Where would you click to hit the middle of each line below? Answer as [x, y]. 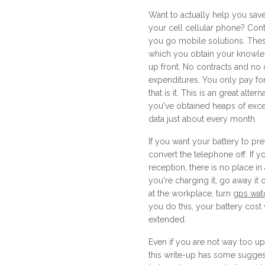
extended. [167, 219]
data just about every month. [203, 119]
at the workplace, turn [191, 193]
